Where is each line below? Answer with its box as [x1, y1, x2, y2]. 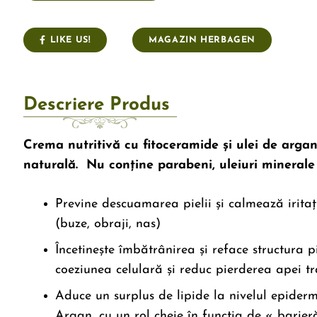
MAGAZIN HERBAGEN [148, 36, 256, 45]
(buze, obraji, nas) [54, 217, 161, 231]
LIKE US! [50, 36, 91, 45]
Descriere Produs [23, 95, 170, 115]
